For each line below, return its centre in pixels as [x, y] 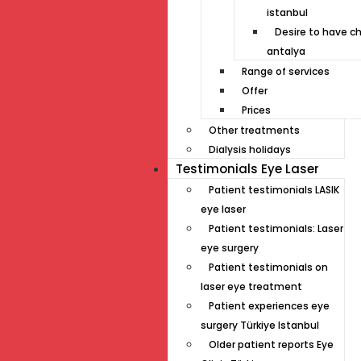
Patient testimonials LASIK [274, 190]
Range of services [286, 71]
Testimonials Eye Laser [247, 169]
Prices [256, 110]
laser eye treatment [251, 286]
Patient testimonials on [268, 267]
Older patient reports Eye [271, 344]
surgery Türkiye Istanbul [260, 325]
